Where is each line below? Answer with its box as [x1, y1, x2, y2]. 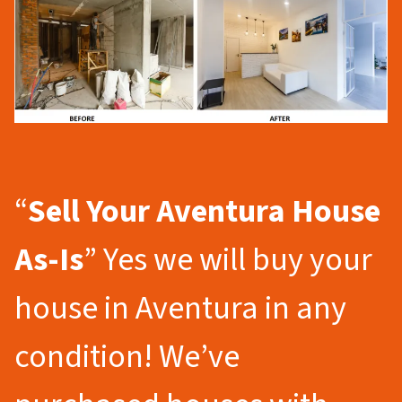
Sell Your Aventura [28, 188, 285, 234]
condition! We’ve [14, 333, 240, 380]
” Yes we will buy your [83, 236, 372, 283]
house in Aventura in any [14, 284, 346, 331]
